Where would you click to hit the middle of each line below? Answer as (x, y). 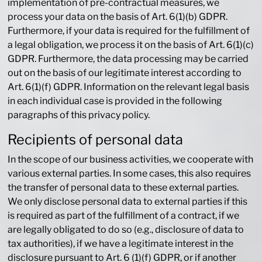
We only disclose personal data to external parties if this (128, 202)
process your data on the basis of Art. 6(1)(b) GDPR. (118, 17)
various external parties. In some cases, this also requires (130, 174)
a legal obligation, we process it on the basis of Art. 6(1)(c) (131, 45)
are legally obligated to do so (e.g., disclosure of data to (126, 230)
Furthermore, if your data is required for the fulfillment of (129, 31)
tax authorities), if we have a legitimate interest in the (121, 244)
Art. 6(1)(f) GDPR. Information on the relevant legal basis (129, 87)
